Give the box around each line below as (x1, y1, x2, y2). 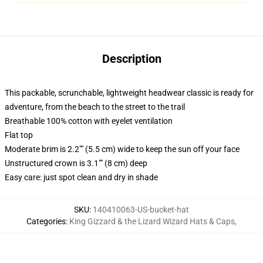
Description (102, 52, 161, 66)
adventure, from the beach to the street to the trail (5, 102, 185, 112)
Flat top (5, 130, 33, 140)
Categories (26, 217, 66, 226)
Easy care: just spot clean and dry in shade (5, 173, 158, 182)
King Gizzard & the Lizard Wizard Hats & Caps (69, 217, 235, 226)
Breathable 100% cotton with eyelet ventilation (5, 116, 173, 126)
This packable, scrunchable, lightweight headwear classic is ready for (5, 88, 254, 97)
